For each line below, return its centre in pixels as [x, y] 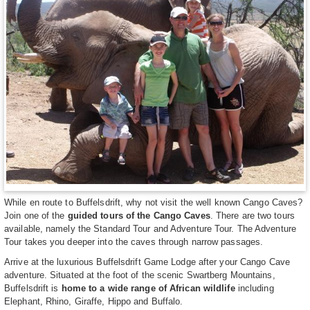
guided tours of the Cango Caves [139, 216]
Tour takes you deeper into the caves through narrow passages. [134, 242]
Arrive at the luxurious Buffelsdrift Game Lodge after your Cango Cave [147, 262]
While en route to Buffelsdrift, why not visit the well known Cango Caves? [154, 203]
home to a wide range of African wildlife [148, 289]
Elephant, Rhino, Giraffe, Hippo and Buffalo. [94, 302]
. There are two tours [252, 216]
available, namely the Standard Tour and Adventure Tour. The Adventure [150, 229]
